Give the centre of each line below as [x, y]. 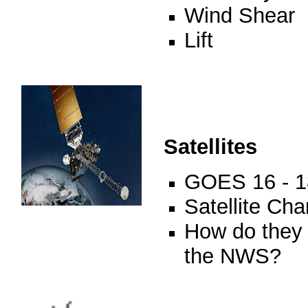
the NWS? [233, 254]
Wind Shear [240, 15]
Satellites [210, 147]
